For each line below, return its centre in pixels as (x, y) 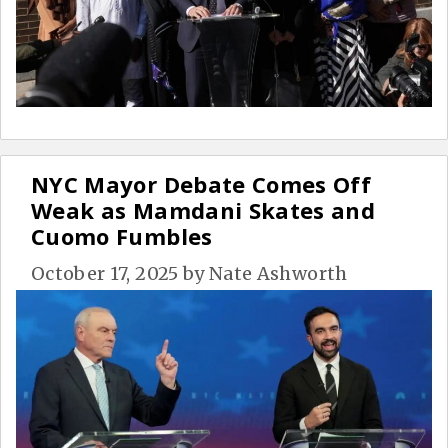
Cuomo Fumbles (122, 236)
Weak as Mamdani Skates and (203, 210)
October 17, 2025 (105, 274)
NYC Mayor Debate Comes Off (201, 184)
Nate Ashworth (278, 274)
